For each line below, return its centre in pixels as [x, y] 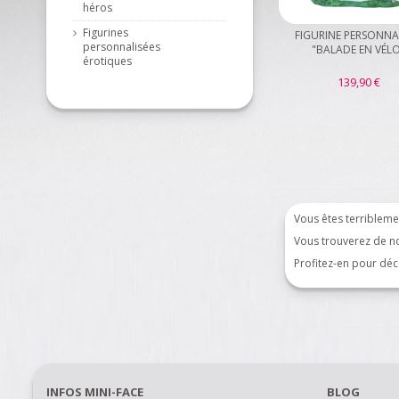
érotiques [107, 61]
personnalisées [122, 47]
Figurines [106, 33]
